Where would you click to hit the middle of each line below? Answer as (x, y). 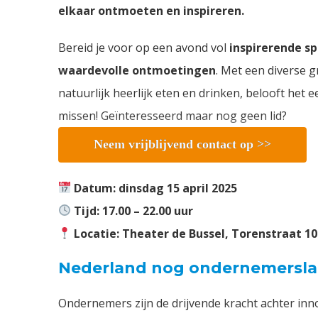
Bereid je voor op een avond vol (144, 47)
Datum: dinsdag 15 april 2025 (154, 188)
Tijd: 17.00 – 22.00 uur (132, 210)
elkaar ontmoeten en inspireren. (151, 10)
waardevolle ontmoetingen (137, 70)
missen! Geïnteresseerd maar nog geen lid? (172, 115)
